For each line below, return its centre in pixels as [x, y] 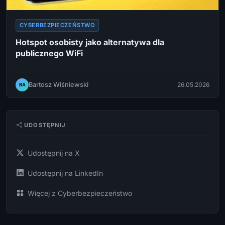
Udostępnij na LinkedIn [65, 173]
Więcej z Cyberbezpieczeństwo [80, 193]
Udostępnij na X [54, 153]
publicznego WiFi [49, 53]
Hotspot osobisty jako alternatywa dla [90, 42]
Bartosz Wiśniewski [59, 85]
